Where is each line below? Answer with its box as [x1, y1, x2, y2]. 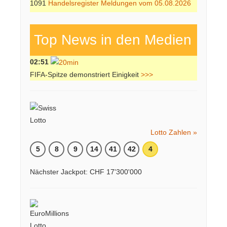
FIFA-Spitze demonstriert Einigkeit [30, 70, 141, 79]
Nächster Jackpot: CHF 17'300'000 [30, 168, 142, 176]
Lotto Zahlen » [150, 128, 197, 137]
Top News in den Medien [30, 31, 192, 48]
